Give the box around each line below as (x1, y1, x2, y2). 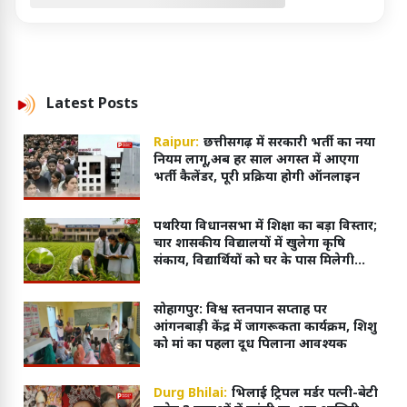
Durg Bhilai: (153, 385, 227, 403)
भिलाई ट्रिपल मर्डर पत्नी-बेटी (231, 385, 378, 403)
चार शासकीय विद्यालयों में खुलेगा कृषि (153, 235, 345, 253)
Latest (46, 94, 98, 114)
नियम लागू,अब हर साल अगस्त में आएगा (153, 152, 359, 170)
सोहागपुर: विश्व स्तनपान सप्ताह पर (153, 302, 327, 320)
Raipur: (153, 134, 199, 153)
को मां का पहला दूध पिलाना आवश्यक (153, 336, 347, 354)
